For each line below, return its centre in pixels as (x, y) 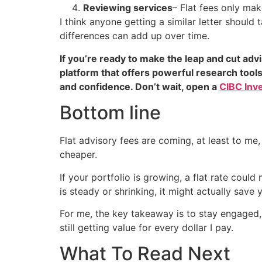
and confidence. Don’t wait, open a (139, 86)
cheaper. (78, 155)
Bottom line (110, 113)
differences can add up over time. (135, 36)
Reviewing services (128, 8)
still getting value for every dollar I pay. (146, 228)
